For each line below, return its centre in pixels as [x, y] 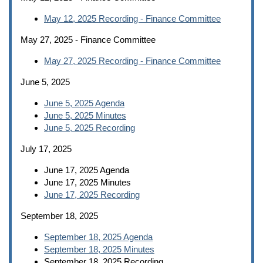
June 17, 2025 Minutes [87, 183]
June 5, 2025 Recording [90, 128]
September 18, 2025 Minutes [99, 249]
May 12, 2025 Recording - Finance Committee [132, 19]
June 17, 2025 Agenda [87, 170]
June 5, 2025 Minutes [85, 116]
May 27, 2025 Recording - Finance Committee [132, 61]
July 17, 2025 [46, 149]
